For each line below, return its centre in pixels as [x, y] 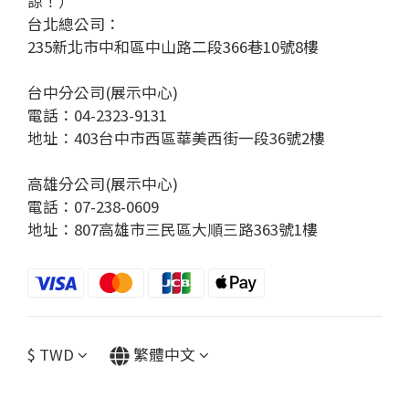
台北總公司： [74, 23]
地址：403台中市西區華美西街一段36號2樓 [176, 137]
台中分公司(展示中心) [103, 92]
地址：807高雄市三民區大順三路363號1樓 [173, 229]
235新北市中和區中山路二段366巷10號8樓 [173, 46]
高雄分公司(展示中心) [103, 183]
